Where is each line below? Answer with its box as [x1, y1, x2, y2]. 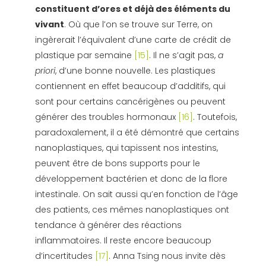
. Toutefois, [192, 111, 237, 123]
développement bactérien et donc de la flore [34, 173, 227, 185]
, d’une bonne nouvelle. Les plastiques [55, 65, 216, 77]
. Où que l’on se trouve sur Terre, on [64, 18, 213, 31]
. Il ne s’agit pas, [148, 49, 218, 62]
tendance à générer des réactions [34, 219, 182, 232]
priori [34, 65, 55, 77]
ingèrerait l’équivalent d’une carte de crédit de [34, 34, 231, 46]
